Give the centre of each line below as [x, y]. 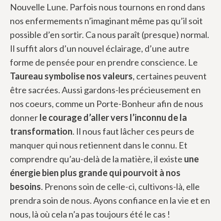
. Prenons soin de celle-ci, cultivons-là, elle [120, 186]
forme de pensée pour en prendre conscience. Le [104, 62]
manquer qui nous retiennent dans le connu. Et [99, 145]
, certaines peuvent [170, 76]
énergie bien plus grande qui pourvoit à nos [95, 172]
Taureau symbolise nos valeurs [71, 76]
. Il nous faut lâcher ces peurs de [133, 131]
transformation [41, 131]
